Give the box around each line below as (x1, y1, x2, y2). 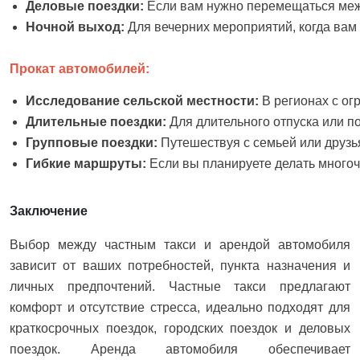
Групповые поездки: (26, 136, 161, 150)
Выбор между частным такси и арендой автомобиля (10, 237, 350, 252)
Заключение (10, 204, 88, 219)
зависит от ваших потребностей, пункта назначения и (10, 258, 350, 272)
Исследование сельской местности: (26, 94, 262, 108)
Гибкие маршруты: (26, 157, 149, 171)
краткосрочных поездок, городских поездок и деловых (10, 321, 350, 335)
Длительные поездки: (26, 115, 170, 129)
